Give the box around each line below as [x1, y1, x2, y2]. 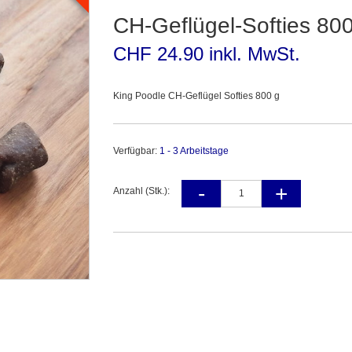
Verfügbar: [113, 145, 159, 157]
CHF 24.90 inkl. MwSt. [113, 43, 300, 65]
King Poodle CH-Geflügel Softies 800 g [113, 90, 280, 102]
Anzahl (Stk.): [113, 185, 170, 197]
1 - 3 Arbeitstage [159, 145, 229, 157]
